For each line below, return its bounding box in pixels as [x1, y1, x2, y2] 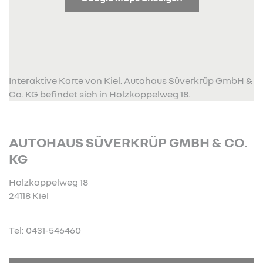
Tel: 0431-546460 [9, 224, 81, 236]
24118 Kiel [9, 189, 49, 201]
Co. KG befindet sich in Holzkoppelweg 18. [9, 87, 190, 100]
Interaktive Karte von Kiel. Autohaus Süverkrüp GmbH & [9, 74, 252, 86]
